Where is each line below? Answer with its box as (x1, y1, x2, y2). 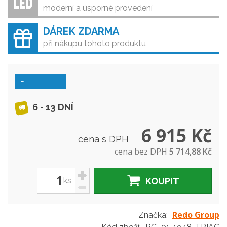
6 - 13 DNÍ (30, 102, 73, 113)
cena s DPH (78, 134, 131, 144)
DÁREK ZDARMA (43, 25, 119, 37)
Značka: (138, 210, 168, 220)
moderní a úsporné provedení (43, 3, 153, 13)
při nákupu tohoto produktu (43, 39, 146, 48)
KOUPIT (145, 175, 179, 186)
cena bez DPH (115, 146, 169, 157)
